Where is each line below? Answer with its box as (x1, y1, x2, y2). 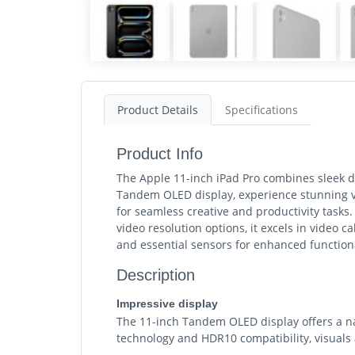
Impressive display (116, 296, 218, 310)
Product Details (117, 101, 198, 117)
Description (116, 265, 195, 284)
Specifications (225, 101, 298, 117)
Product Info (116, 144, 203, 162)
